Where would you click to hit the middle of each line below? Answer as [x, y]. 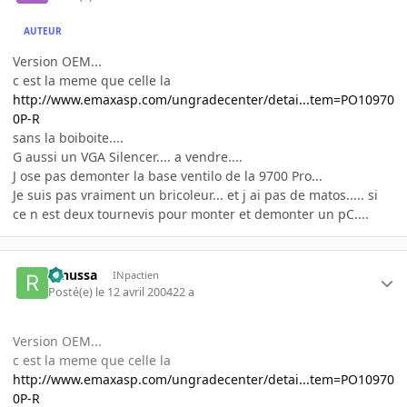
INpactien [135, 275]
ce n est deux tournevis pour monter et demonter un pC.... [191, 214]
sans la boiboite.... [68, 138]
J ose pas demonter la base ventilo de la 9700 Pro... [168, 176]
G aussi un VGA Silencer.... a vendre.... [128, 157]
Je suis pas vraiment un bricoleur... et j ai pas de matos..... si [195, 195]
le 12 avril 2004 [134, 292]
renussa [73, 275]
